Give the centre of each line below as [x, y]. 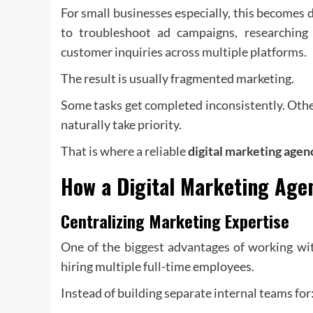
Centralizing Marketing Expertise [175, 220]
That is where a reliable [124, 151]
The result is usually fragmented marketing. [177, 78]
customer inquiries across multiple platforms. [184, 51]
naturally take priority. [121, 124]
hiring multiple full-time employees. [158, 266]
